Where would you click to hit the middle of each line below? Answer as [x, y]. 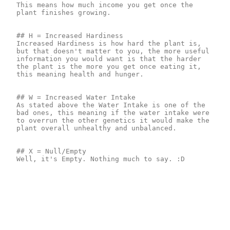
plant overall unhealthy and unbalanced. [97, 128]
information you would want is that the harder [109, 59]
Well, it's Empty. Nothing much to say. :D [101, 159]
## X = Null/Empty [51, 151]
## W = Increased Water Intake [76, 97]
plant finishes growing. [64, 12]
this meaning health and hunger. [80, 74]
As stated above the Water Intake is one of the [111, 105]
